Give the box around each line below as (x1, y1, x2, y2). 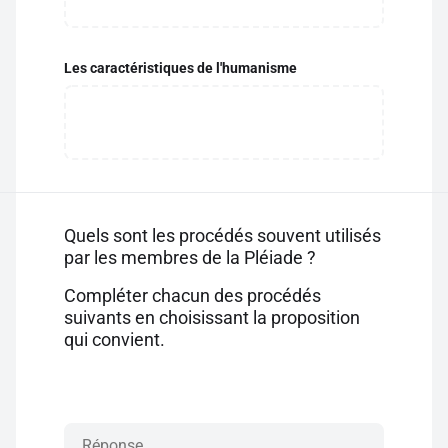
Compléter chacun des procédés (64, 285, 321, 306)
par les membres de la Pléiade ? (64, 247, 316, 268)
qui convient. (64, 329, 165, 350)
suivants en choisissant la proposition (64, 307, 360, 328)
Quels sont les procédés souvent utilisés (64, 225, 381, 246)
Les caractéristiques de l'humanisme (64, 60, 297, 76)
